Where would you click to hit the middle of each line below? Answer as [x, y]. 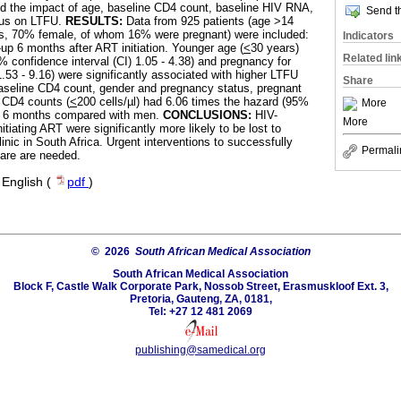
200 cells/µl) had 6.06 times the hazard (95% [193, 102]
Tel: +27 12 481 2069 [200, 312]
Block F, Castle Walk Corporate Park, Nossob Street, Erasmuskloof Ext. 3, [200, 287]
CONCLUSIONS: [207, 115]
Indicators [368, 36]
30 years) [275, 48]
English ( [28, 183]
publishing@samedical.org [200, 350]
